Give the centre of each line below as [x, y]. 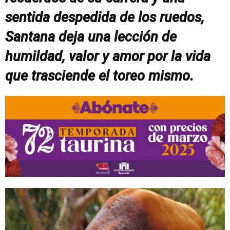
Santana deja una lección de [91, 37]
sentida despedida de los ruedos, [105, 17]
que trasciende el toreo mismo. [99, 76]
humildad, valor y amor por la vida [108, 56]
